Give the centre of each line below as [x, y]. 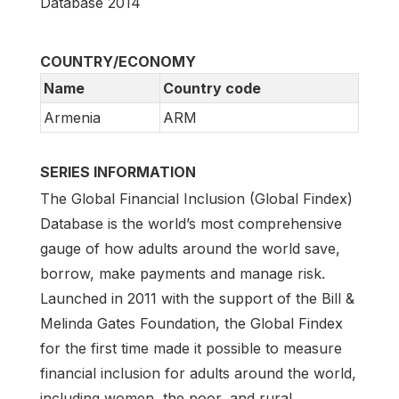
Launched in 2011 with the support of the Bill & [197, 299]
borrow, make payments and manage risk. [183, 274]
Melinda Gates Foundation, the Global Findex [191, 324]
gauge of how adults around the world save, [190, 249]
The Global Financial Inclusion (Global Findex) [196, 199]
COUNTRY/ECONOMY [118, 61]
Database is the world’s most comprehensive [191, 224]
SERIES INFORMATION [118, 171]
